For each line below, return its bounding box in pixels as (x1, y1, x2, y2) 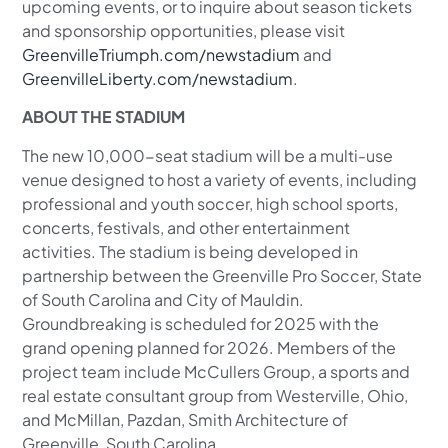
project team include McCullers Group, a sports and (22, 360, 411, 382)
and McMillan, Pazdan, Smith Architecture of (22, 408, 349, 430)
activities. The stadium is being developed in (22, 240, 359, 262)
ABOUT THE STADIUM (22, 106, 186, 128)
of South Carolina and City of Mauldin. (22, 288, 305, 310)
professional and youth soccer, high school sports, (22, 192, 399, 214)
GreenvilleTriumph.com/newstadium (22, 44, 301, 66)
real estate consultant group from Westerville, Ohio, (22, 384, 409, 406)
